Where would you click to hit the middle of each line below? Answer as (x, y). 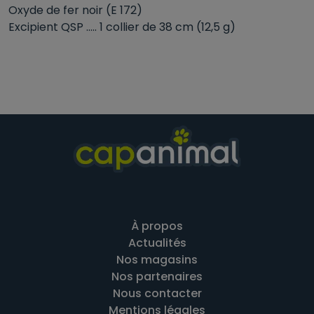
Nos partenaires (157, 277)
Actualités (157, 243)
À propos (157, 226)
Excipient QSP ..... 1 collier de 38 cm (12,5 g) (122, 27)
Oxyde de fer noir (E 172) (75, 11)
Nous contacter (157, 294)
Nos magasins (157, 260)
